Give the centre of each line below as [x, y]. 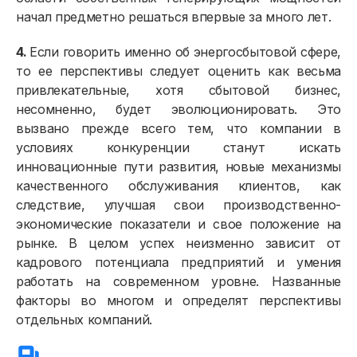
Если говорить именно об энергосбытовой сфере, [185, 52]
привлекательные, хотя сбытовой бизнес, [178, 90]
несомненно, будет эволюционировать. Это [178, 110]
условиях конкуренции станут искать [178, 148]
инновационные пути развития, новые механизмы [178, 167]
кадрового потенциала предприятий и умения [178, 263]
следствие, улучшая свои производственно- [178, 205]
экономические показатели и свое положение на [178, 224]
